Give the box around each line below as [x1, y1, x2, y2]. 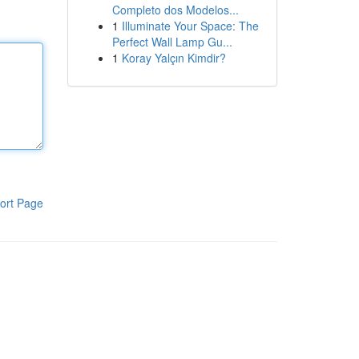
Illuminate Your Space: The [121, 18, 259, 34]
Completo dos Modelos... [111, 2, 239, 18]
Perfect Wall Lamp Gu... [111, 34, 232, 50]
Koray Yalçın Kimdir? [121, 50, 226, 66]
